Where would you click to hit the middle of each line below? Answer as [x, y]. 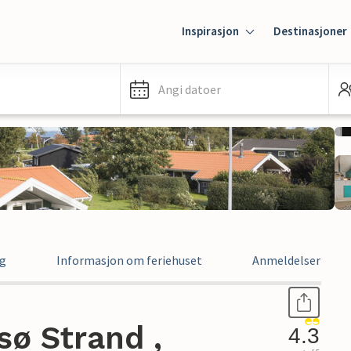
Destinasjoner [310, 31]
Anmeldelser [286, 260]
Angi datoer [190, 89]
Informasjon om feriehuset [129, 260]
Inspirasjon [210, 31]
